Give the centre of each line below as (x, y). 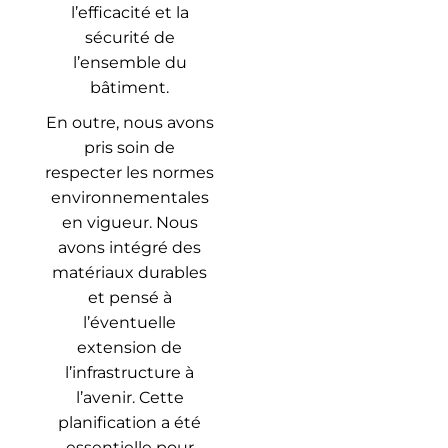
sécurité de (129, 38)
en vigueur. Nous (129, 223)
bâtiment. (129, 88)
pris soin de (129, 148)
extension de (129, 348)
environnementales (129, 198)
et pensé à (129, 298)
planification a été (129, 423)
